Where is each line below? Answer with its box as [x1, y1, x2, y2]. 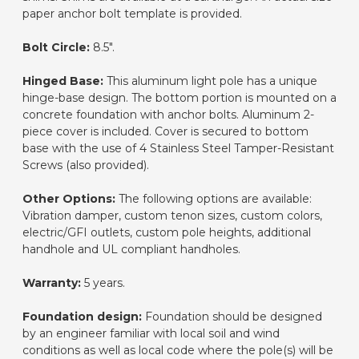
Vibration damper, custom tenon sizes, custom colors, [22, 208, 322, 223]
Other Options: [22, 191, 115, 206]
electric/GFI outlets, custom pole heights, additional [22, 224, 311, 240]
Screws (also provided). [22, 157, 149, 172]
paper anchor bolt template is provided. [22, 6, 242, 21]
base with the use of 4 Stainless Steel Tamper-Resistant [22, 140, 334, 155]
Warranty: [22, 275, 81, 290]
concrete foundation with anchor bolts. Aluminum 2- [22, 107, 314, 122]
